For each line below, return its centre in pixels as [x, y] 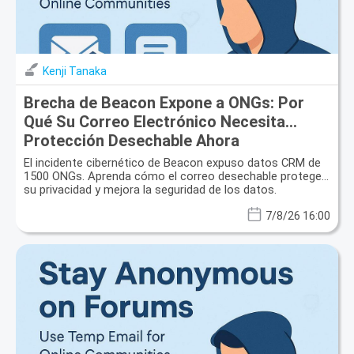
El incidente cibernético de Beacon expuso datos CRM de [172, 162]
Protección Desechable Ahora [132, 140]
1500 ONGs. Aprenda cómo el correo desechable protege [173, 176]
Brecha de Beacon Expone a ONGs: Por [164, 102]
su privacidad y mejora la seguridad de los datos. [150, 189]
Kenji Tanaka [75, 71]
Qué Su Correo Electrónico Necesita [154, 121]
